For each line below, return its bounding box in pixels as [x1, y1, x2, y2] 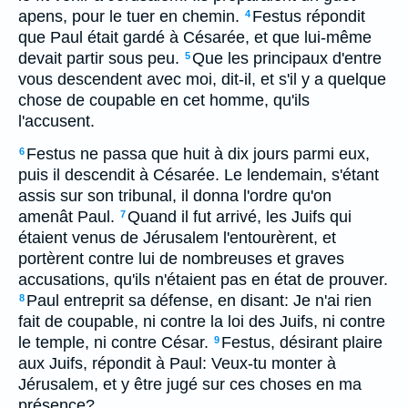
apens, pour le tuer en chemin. [18, 7, 240, 25]
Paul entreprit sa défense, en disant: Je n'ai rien [26, 291, 372, 310]
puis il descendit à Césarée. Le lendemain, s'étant [18, 166, 379, 184]
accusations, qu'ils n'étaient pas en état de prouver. [18, 270, 388, 289]
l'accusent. [18, 112, 95, 130]
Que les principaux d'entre [192, 49, 382, 67]
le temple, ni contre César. [18, 333, 209, 352]
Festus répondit [252, 7, 365, 25]
